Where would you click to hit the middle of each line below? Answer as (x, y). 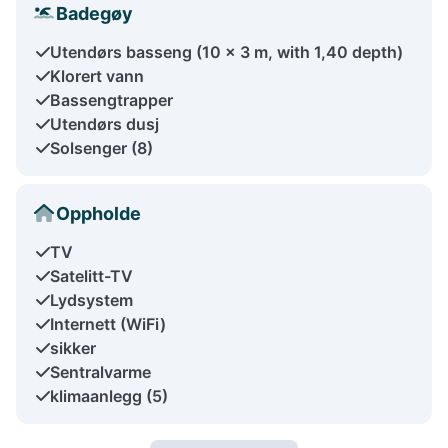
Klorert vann (97, 75)
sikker (73, 347)
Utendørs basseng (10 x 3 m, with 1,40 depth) (226, 51)
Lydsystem (91, 299)
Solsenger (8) (101, 147)
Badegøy (94, 13)
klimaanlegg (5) (109, 395)
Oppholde (98, 213)
